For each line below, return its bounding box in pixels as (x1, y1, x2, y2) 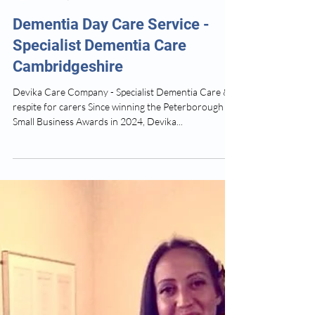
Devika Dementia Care (42, 165, 123, 175)
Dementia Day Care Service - (13, 201, 210, 219)
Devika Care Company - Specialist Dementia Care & (13, 271, 230, 283)
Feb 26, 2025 (42, 176, 90, 187)
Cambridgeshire (13, 243, 123, 261)
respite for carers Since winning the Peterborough (13, 286, 224, 298)
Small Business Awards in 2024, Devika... (13, 301, 183, 313)
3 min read (103, 176, 141, 187)
